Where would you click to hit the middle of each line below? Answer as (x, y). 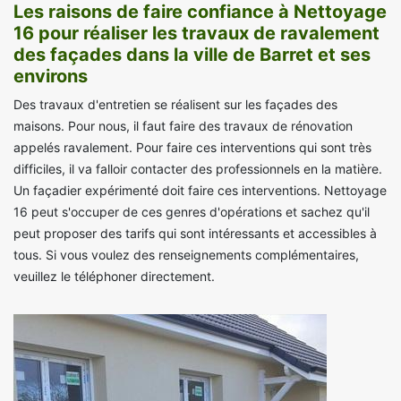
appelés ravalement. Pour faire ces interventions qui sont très (192, 148)
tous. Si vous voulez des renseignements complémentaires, (186, 255)
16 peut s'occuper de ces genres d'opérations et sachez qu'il (192, 212)
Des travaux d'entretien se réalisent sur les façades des (175, 105)
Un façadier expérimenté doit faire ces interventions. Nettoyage (200, 191)
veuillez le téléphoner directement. (114, 277)
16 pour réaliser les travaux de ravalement (196, 34)
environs (51, 77)
